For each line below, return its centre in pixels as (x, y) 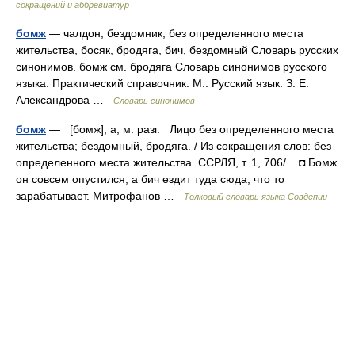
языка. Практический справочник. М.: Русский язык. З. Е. (162, 83)
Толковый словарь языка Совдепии (256, 197)
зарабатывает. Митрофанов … (100, 196)
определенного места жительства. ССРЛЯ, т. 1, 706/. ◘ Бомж (176, 162)
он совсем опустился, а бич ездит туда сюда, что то (150, 179)
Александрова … (65, 100)
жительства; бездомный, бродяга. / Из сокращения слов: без (174, 146)
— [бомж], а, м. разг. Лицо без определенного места (190, 129)
